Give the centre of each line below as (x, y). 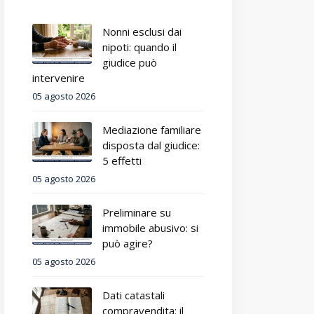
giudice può (130, 62)
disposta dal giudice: (151, 145)
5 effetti (122, 161)
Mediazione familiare (152, 130)
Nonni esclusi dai (142, 32)
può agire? (128, 243)
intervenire (59, 78)
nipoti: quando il (139, 47)
